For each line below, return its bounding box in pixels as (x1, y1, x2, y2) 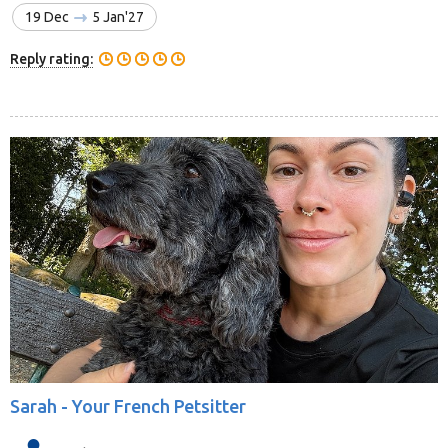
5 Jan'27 (89, 9, 144, 25)
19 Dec (25, 9, 72, 25)
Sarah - (10, 396, 72, 417)
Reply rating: (10, 51, 93, 67)
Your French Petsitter (72, 396, 246, 417)
